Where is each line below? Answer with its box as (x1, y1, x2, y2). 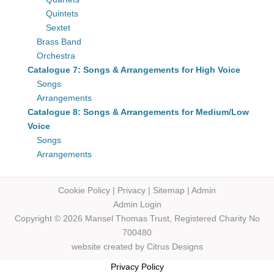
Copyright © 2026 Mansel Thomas (14, 213, 147, 223)
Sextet (46, 23, 70, 32)
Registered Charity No (174, 213, 260, 223)
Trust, (147, 213, 174, 223)
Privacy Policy (110, 262, 164, 272)
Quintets (46, 9, 78, 18)
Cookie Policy (58, 185, 110, 195)
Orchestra (37, 51, 75, 61)
